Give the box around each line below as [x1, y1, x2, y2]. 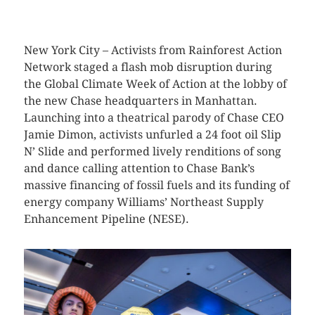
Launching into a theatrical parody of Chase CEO [23, 110, 284, 124]
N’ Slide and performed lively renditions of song [23, 144, 281, 158]
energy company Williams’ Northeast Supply [23, 195, 264, 209]
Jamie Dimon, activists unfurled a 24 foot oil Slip [23, 127, 281, 141]
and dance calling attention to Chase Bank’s [23, 161, 255, 175]
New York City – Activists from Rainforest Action [23, 43, 282, 57]
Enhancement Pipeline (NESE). [23, 212, 189, 226]
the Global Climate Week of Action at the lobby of [23, 77, 287, 91]
